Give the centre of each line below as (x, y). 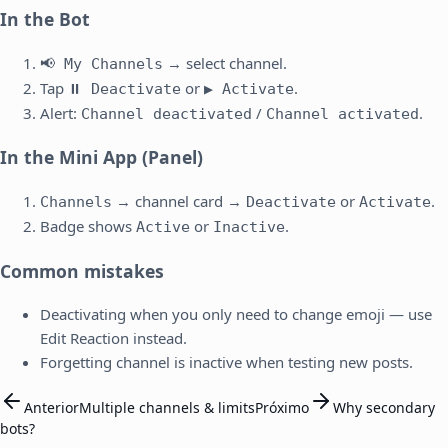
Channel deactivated (166, 113)
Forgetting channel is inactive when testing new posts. (226, 362)
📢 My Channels (101, 63)
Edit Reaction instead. (113, 338)
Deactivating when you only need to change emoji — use (236, 314)
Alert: (60, 112)
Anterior (51, 408)
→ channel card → (179, 201)
